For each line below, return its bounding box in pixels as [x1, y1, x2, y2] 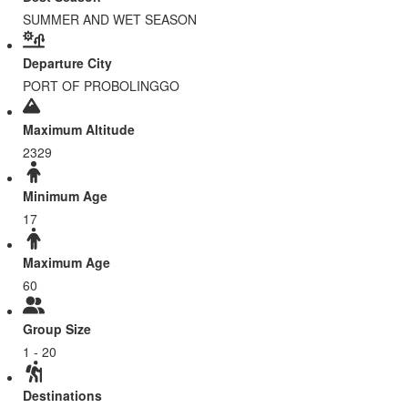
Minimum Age [23, 187, 107, 206]
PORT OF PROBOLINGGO [23, 76, 179, 96]
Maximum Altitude [23, 120, 135, 139]
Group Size [23, 320, 91, 339]
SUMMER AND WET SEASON [23, 10, 197, 29]
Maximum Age [23, 253, 110, 272]
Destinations [23, 386, 102, 405]
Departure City [23, 54, 112, 73]
